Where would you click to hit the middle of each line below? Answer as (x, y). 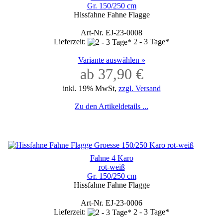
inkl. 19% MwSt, (90, 88)
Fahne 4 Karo (111, 158)
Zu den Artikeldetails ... (111, 106)
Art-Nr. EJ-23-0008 (111, 32)
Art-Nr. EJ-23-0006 (111, 203)
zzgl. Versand (139, 88)
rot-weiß (111, 167)
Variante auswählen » (111, 60)
